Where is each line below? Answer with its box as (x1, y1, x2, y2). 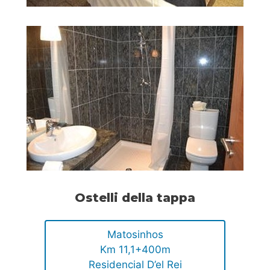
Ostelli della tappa (75, 190, 195, 205)
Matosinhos (107, 228, 163, 240)
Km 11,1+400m (99, 243, 171, 256)
